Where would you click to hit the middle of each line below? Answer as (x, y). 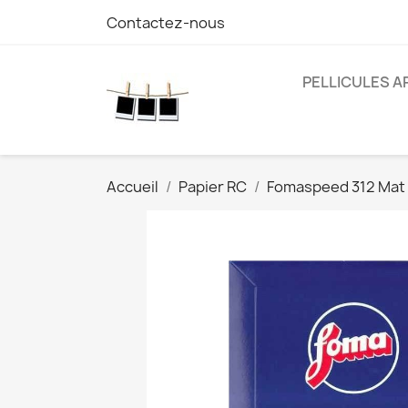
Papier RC (213, 187)
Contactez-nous (166, 23)
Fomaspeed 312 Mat (336, 187)
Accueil (133, 187)
